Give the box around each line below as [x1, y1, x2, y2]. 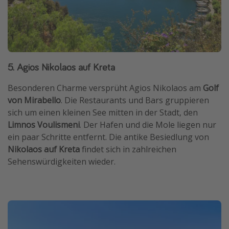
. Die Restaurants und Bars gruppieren [61, 95, 209, 106]
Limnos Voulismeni [8, 119, 80, 131]
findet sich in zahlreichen [80, 144, 176, 155]
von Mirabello [8, 95, 61, 106]
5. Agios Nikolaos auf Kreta [8, 60, 115, 74]
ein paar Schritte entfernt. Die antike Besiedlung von [8, 131, 209, 143]
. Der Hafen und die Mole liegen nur [80, 119, 216, 131]
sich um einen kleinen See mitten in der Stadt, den [8, 107, 198, 119]
